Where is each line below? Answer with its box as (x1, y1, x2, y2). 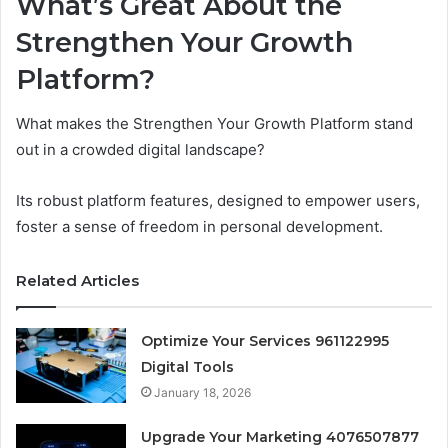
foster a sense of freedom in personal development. (16, 217, 383, 237)
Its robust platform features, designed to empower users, (16, 191, 420, 211)
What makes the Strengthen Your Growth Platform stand (16, 114, 413, 134)
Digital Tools (141, 358, 235, 377)
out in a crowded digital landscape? (16, 140, 265, 160)
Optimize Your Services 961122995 (141, 332, 390, 351)
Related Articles (16, 271, 139, 291)
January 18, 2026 (154, 385, 252, 401)
